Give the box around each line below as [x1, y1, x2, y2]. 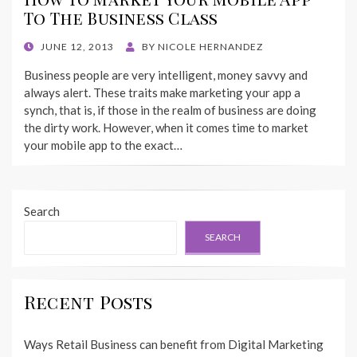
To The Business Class [24, 6, 218, 29]
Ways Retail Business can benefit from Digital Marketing [24, 337, 324, 352]
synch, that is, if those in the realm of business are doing [24, 103, 316, 118]
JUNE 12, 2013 [41, 41, 114, 53]
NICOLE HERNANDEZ [158, 41, 263, 53]
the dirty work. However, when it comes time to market [24, 120, 308, 135]
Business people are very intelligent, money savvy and [24, 68, 308, 83]
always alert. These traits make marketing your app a [24, 85, 300, 100]
